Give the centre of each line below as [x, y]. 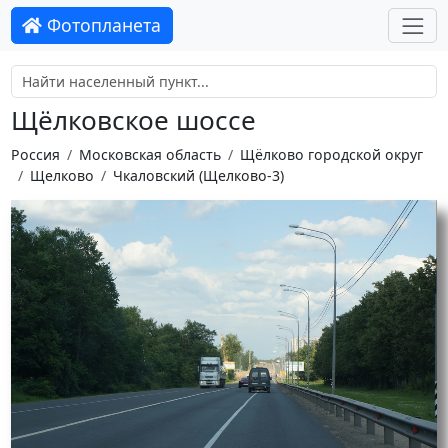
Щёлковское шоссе [133, 120]
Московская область [149, 154]
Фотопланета [102, 25]
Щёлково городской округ [331, 154]
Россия [35, 154]
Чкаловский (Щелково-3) [198, 175]
